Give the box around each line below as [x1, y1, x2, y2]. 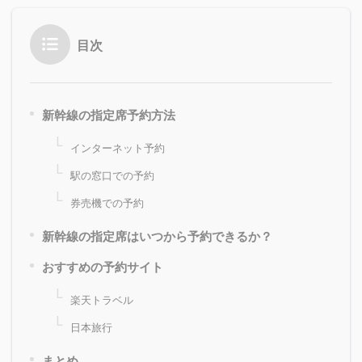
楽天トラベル [70, 293, 133, 308]
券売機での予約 [70, 196, 144, 211]
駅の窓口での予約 [70, 168, 154, 183]
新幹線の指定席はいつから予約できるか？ [42, 228, 272, 245]
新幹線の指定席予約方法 [42, 107, 175, 124]
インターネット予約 [70, 141, 165, 156]
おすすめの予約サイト [42, 259, 163, 276]
